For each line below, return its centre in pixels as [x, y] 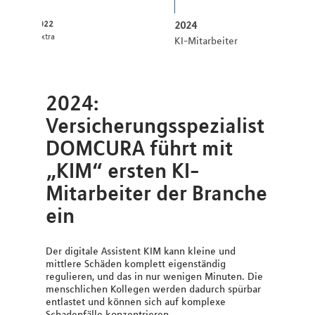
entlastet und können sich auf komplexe [136, 302]
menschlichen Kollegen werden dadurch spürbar [153, 289]
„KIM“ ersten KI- [123, 170]
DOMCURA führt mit [139, 147]
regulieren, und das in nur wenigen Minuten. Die [154, 277]
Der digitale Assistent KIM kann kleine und [141, 251]
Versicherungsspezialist [155, 125]
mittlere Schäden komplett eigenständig [136, 264]
